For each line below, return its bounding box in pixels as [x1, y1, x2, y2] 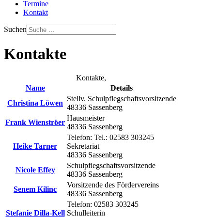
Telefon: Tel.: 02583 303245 [67, 133, 154, 141]
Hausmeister [67, 113, 105, 122]
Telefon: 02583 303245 [67, 200, 139, 208]
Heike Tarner [13, 141, 57, 150]
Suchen [4, 25, 27, 33]
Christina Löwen [7, 98, 63, 107]
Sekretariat [67, 141, 99, 150]
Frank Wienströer [5, 118, 65, 126]
